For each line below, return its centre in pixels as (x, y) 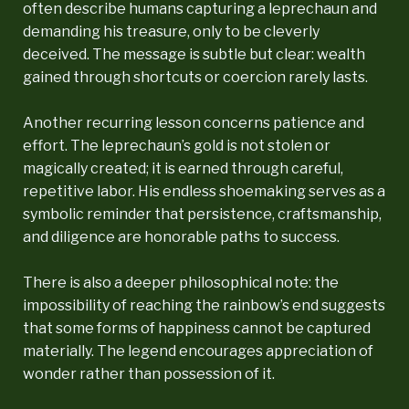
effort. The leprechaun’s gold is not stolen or (177, 145)
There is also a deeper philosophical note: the (181, 282)
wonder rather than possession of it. (149, 373)
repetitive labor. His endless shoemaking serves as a (204, 191)
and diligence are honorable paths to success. (181, 236)
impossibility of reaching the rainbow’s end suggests (204, 305)
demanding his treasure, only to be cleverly (171, 31)
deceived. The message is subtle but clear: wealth (194, 54)
